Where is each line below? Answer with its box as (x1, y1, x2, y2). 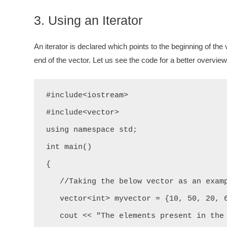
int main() (46, 143, 92, 152)
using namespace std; (46, 126, 137, 134)
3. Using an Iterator (34, 13, 142, 27)
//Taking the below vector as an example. (46, 177, 60, 186)
